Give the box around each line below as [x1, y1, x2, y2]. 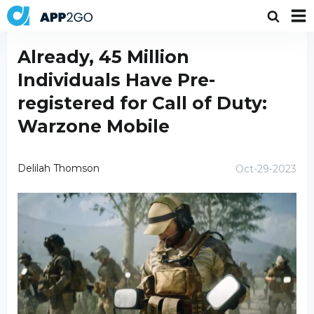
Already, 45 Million [18, 46, 189, 67]
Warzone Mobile [18, 116, 170, 137]
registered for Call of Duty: [18, 93, 267, 114]
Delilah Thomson [18, 161, 100, 175]
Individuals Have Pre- [18, 69, 215, 90]
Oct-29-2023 [235, 163, 296, 175]
